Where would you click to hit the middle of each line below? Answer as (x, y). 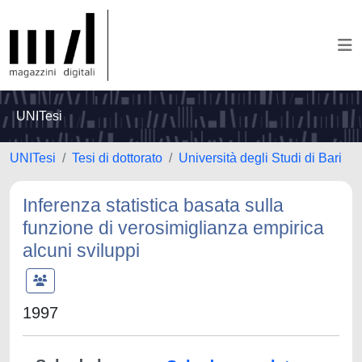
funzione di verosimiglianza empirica (173, 228)
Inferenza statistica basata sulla (153, 205)
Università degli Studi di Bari (260, 158)
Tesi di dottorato (117, 158)
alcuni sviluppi (81, 250)
